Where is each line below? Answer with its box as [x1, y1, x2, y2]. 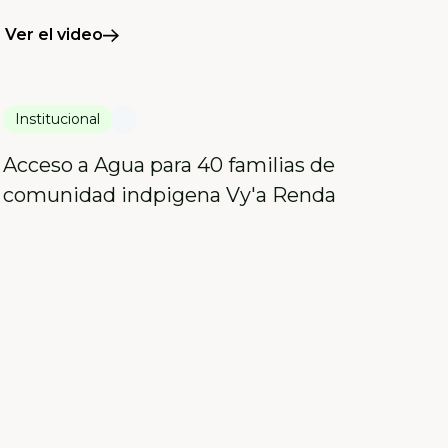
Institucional [14, 110, 100, 129]
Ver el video [4, 25, 103, 45]
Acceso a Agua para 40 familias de [2, 153, 335, 178]
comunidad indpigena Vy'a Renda [2, 183, 336, 208]
